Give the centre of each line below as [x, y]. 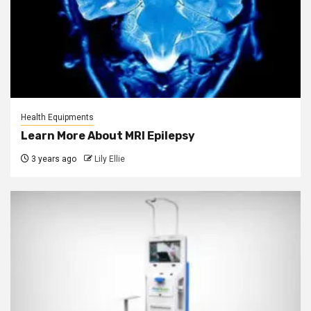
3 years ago [53, 159]
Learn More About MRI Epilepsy [108, 135]
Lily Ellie [110, 159]
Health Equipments [57, 117]
